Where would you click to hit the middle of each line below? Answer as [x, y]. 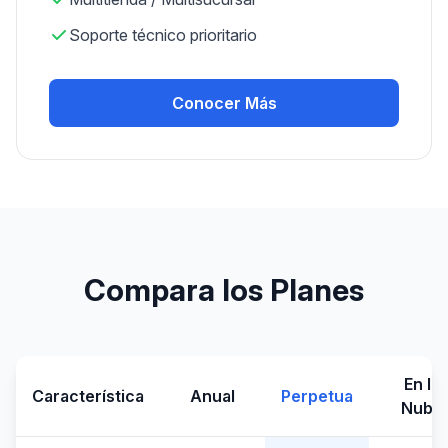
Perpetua [317, 396]
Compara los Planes [224, 290]
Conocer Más [224, 103]
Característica [88, 396]
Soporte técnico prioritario [163, 35]
